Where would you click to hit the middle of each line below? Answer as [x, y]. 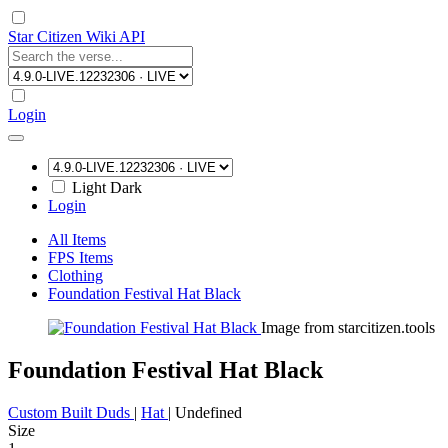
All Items [77, 239]
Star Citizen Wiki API [76, 36]
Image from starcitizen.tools [348, 327]
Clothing [75, 275]
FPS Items [80, 257]
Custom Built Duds [71, 412]
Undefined [208, 412]
